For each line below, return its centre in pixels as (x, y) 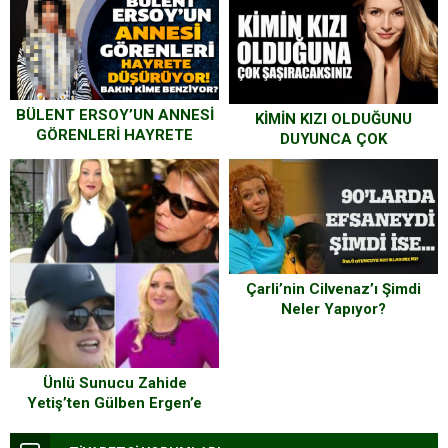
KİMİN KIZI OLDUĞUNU (333, 118)
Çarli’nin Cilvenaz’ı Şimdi (333, 288)
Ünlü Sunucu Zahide (114, 382)
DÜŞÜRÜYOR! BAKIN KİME (114, 154)
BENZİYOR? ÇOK (114, 174)
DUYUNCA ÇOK (333, 138)
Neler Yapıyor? (333, 308)
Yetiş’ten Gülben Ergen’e (114, 402)
